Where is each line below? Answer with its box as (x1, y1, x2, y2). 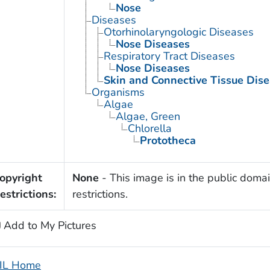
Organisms (91, 85, 145, 100)
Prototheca (139, 133, 196, 148)
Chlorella (127, 121, 172, 136)
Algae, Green (115, 109, 180, 124)
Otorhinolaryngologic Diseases (103, 25, 254, 40)
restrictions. (72, 187, 128, 202)
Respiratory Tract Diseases (103, 49, 235, 64)
